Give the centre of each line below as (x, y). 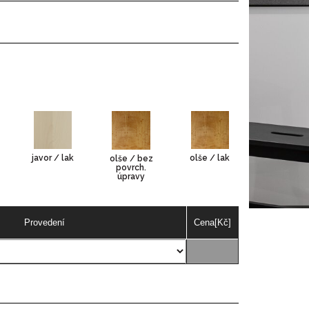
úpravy (131, 177)
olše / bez (131, 159)
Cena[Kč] (212, 222)
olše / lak (210, 158)
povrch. (131, 168)
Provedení (44, 222)
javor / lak (53, 158)
